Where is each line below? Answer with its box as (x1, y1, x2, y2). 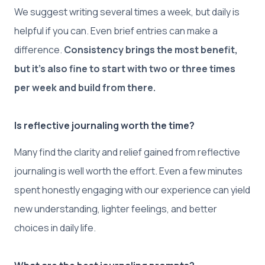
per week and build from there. (14, 80, 156, 94)
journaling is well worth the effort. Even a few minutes (14, 164, 243, 177)
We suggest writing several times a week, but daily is (14, 5, 240, 18)
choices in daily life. (14, 221, 96, 234)
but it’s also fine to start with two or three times (14, 62, 235, 75)
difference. (14, 43, 64, 56)
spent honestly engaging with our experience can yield (14, 183, 250, 196)
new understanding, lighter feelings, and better (14, 202, 217, 215)
